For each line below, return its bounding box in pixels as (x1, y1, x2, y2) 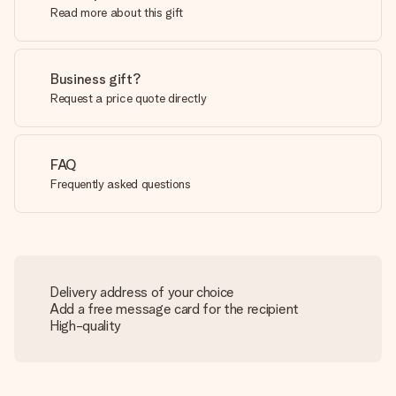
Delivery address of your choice (49, 284, 235, 301)
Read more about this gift (50, 5, 183, 19)
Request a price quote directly (50, 91, 207, 105)
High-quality (49, 317, 122, 334)
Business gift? (50, 71, 141, 88)
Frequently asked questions (50, 177, 191, 191)
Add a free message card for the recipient (49, 301, 299, 317)
